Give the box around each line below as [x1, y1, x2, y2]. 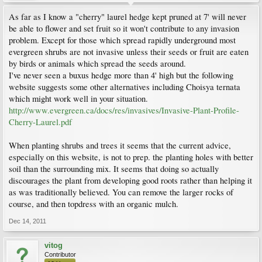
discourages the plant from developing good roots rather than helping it [9, 175, 252, 186]
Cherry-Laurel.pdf [9, 116, 72, 127]
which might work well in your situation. [9, 93, 148, 104]
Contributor [44, 251, 76, 258]
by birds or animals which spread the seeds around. [9, 58, 186, 69]
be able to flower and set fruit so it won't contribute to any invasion [9, 23, 239, 34]
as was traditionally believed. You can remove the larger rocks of [9, 187, 233, 198]
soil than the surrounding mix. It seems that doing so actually [9, 163, 219, 174]
